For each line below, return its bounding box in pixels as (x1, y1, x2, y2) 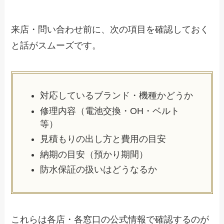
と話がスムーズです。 (11, 40, 101, 51)
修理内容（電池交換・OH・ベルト (40, 105, 180, 116)
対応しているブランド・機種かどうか (40, 90, 193, 101)
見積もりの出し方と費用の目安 (40, 134, 166, 144)
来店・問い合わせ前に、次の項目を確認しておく (11, 24, 209, 35)
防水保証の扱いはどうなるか (40, 164, 157, 175)
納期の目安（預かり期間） (40, 149, 148, 159)
